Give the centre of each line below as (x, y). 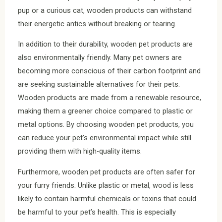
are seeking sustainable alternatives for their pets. (99, 84)
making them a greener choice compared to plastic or (105, 111)
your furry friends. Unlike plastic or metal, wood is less (106, 185)
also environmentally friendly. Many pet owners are (100, 58)
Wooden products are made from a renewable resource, (110, 98)
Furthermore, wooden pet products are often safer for (107, 172)
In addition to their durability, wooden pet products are (105, 44)
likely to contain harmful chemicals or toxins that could (107, 198)
